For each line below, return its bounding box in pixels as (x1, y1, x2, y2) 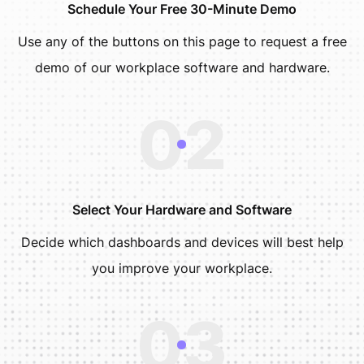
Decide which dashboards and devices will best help (20, 233, 344, 250)
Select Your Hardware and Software (72, 201, 292, 218)
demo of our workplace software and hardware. (34, 58, 330, 76)
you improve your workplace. (92, 259, 272, 276)
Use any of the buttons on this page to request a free (17, 32, 347, 50)
